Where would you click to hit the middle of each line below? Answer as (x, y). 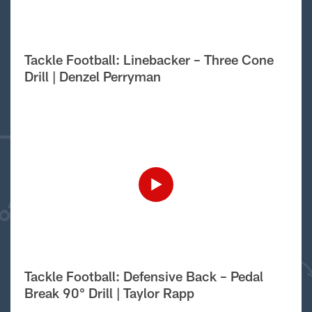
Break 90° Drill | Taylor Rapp (109, 292)
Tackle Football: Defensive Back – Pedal (143, 276)
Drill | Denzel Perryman (92, 76)
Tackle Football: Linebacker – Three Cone (149, 59)
